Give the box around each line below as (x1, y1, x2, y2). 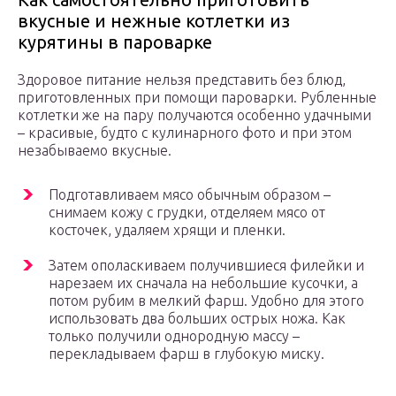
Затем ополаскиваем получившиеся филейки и (49, 257, 364, 274)
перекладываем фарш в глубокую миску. (49, 346, 324, 362)
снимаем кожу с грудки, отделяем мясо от (49, 204, 325, 221)
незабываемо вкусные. (18, 142, 171, 159)
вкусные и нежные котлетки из (18, 11, 290, 32)
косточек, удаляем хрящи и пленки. (49, 222, 286, 239)
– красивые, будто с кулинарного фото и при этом (18, 125, 352, 141)
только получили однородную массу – (49, 328, 300, 345)
